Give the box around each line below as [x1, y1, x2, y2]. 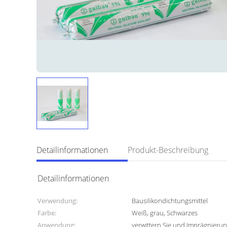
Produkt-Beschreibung [128, 144, 208, 156]
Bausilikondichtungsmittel [132, 196, 208, 205]
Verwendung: [37, 196, 78, 205]
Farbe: [37, 208, 56, 217]
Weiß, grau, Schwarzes [132, 208, 198, 217]
